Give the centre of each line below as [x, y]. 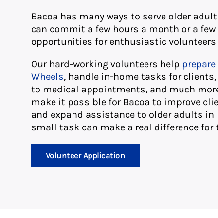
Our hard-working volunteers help [106, 64]
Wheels [47, 77]
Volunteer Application [85, 155]
